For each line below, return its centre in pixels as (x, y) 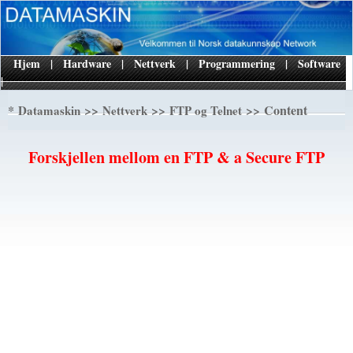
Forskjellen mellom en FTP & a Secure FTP (176, 157)
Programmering (237, 63)
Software (319, 63)
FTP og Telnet (206, 110)
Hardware (87, 63)
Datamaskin (49, 110)
